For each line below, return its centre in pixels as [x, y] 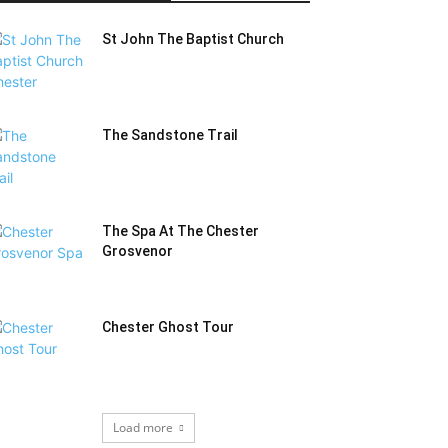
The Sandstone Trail [170, 135]
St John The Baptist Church [193, 39]
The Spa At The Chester [180, 231]
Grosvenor [137, 251]
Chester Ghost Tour [168, 327]
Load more [142, 427]
